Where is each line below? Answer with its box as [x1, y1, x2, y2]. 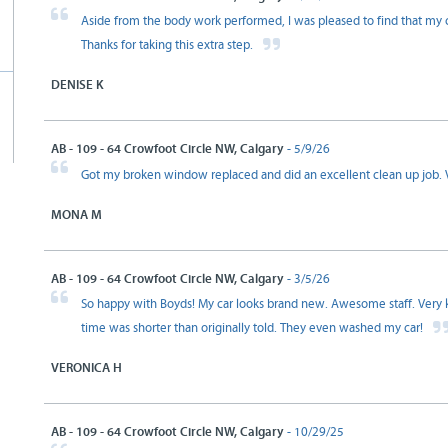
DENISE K [51, 77, 104, 93]
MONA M [51, 207, 102, 223]
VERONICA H [51, 360, 122, 376]
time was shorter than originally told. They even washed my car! [81, 322, 426, 335]
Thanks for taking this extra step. [81, 39, 256, 52]
